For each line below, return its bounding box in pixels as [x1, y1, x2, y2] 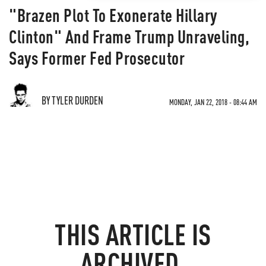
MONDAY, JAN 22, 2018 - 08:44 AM [169, 97, 257, 107]
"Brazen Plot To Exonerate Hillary [9, 4, 217, 26]
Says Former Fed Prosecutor [9, 46, 185, 69]
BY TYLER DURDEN [42, 93, 103, 107]
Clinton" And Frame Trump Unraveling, [9, 25, 249, 47]
